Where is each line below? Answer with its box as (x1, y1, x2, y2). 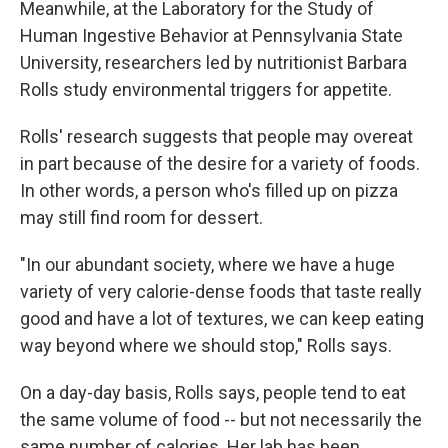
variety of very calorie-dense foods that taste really (20, 281, 422, 302)
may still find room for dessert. (20, 207, 263, 228)
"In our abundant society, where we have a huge (20, 254, 395, 275)
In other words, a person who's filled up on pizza (20, 180, 398, 201)
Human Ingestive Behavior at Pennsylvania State (20, 25, 403, 46)
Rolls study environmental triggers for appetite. (20, 79, 392, 100)
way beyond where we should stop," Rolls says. (20, 335, 392, 356)
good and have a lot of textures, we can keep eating (20, 308, 424, 329)
